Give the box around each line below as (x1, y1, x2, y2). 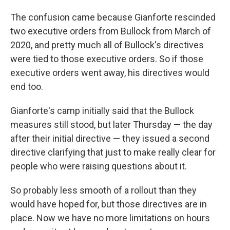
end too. (10, 81, 43, 92)
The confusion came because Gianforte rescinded (10, 12, 216, 23)
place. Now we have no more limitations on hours (10, 213, 210, 223)
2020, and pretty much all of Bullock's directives (10, 40, 204, 50)
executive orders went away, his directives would (10, 67, 209, 78)
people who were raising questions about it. (10, 161, 187, 171)
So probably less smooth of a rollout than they (10, 185, 197, 196)
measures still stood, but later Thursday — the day (10, 119, 213, 130)
